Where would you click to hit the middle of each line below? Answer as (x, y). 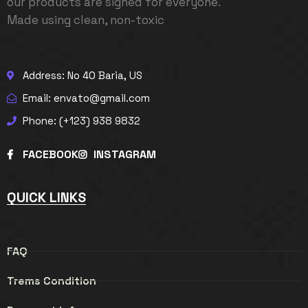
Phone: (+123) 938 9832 (81, 121)
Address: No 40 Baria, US (82, 75)
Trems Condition (52, 281)
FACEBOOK (50, 154)
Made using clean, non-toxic (86, 20)
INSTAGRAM (125, 154)
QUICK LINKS (46, 197)
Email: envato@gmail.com (86, 98)
